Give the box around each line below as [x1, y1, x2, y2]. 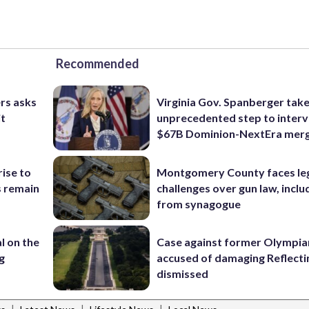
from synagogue [157, 197, 241, 210]
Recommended [56, 56, 139, 72]
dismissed [157, 267, 209, 281]
